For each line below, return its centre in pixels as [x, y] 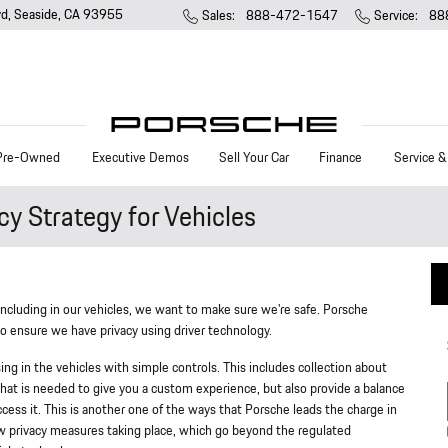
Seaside [36, 15]
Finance [340, 157]
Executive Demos [140, 157]
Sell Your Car [254, 157]
